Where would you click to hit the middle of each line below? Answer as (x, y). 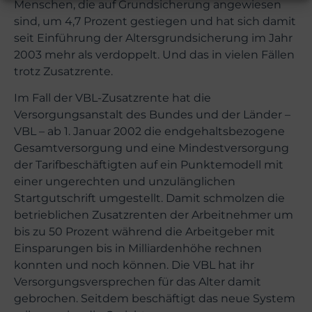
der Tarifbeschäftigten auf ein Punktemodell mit (149, 165)
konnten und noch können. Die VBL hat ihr (134, 265)
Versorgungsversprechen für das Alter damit (138, 282)
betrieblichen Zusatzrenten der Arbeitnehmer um (154, 215)
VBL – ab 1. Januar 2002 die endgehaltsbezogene (149, 132)
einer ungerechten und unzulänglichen (125, 182)
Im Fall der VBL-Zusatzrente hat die (112, 98)
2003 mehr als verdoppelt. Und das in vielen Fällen (154, 54)
